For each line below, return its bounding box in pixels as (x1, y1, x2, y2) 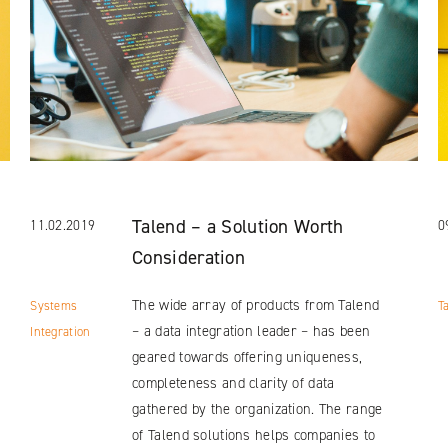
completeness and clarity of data (132, 372, 335, 393)
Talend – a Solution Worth (132, 213, 344, 239)
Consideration (132, 244, 245, 270)
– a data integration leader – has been (132, 320, 371, 341)
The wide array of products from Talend (132, 294, 380, 315)
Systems (30, 296, 78, 314)
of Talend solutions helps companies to (132, 424, 376, 445)
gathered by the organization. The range (132, 398, 383, 419)
